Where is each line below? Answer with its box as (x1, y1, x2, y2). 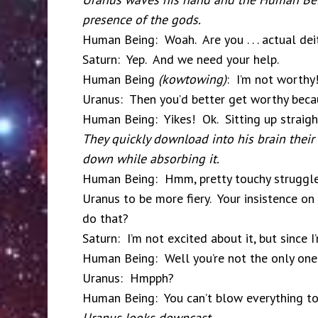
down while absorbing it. (82, 150, 219, 167)
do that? (82, 210, 128, 226)
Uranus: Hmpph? (82, 270, 174, 286)
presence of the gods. (82, 11, 201, 28)
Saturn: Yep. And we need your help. (82, 51, 279, 67)
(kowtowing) (158, 71, 226, 87)
